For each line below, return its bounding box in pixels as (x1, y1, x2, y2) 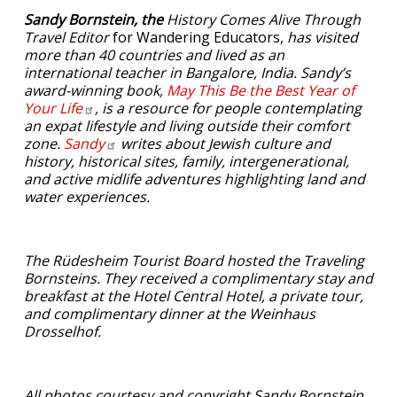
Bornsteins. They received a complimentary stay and (24, 268, 373, 288)
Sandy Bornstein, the (24, 9, 167, 29)
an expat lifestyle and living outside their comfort (24, 115, 350, 136)
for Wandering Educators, (109, 27, 284, 47)
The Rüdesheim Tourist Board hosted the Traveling (24, 250, 364, 270)
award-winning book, (24, 80, 167, 100)
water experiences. (24, 186, 150, 206)
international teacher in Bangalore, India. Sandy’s (24, 62, 351, 82)
